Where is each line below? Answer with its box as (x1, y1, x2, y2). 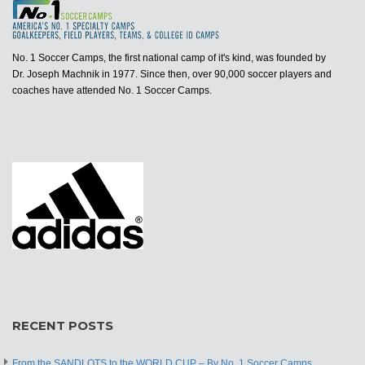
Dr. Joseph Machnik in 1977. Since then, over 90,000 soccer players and (12, 68, 332, 81)
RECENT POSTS (12, 318, 113, 334)
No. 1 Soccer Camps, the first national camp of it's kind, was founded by (12, 52, 326, 64)
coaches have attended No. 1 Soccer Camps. (12, 85, 212, 97)
